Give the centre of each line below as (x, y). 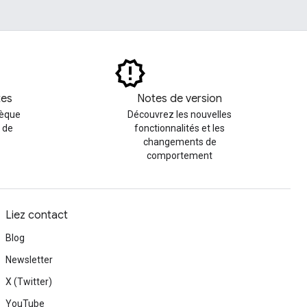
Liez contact (37, 215)
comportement (180, 156)
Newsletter (29, 260)
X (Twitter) (29, 282)
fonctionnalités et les (180, 128)
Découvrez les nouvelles (180, 114)
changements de (180, 142)
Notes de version (180, 99)
